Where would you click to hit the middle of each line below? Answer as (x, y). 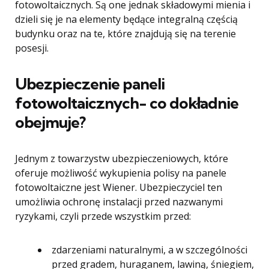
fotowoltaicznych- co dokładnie (127, 103)
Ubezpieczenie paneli (90, 84)
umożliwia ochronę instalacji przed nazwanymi (119, 202)
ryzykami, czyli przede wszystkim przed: (103, 216)
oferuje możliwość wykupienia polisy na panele (121, 173)
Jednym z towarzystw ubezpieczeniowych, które (122, 159)
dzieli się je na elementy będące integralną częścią (126, 20)
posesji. (32, 48)
